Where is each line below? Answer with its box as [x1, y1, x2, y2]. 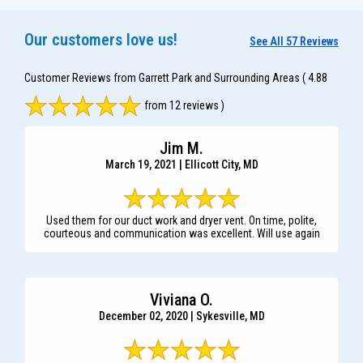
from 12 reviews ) [142, 99, 224, 113]
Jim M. [160, 139, 203, 159]
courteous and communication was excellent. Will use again [43, 227, 320, 241]
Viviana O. [150, 290, 213, 310]
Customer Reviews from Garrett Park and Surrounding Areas [24, 71, 300, 85]
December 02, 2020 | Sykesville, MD [98, 310, 265, 323]
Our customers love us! [24, 30, 177, 50]
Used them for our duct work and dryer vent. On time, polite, [46, 214, 317, 228]
